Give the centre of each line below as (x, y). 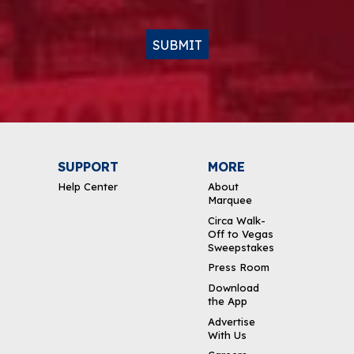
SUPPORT (88, 167)
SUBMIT (177, 45)
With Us (228, 335)
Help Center (88, 187)
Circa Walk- (237, 220)
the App (228, 301)
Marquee (230, 200)
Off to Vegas (241, 233)
